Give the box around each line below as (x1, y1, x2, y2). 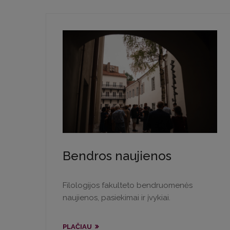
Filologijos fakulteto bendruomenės (63, 181, 193, 190)
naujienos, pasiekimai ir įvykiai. (63, 193, 170, 203)
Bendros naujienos (63, 148, 171, 164)
